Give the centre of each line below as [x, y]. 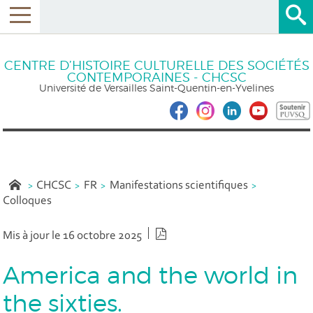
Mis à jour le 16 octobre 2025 [73, 236]
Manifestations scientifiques [179, 186]
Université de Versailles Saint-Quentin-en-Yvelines [156, 87]
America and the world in [151, 275]
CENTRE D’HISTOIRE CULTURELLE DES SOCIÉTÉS [156, 65]
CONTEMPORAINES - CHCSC [156, 77]
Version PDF [198, 235]
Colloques [28, 201]
